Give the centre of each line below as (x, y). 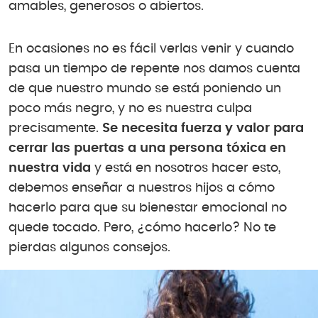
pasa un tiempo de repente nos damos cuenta (154, 68)
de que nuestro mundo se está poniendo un (145, 88)
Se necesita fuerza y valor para (203, 128)
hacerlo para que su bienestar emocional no (148, 208)
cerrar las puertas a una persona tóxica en (147, 148)
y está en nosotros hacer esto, (186, 168)
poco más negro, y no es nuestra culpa (130, 108)
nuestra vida (50, 168)
